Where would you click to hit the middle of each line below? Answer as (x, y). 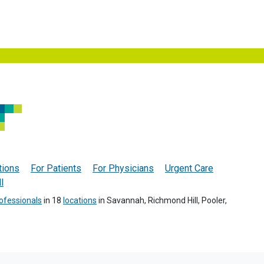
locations (80, 200)
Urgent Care (189, 168)
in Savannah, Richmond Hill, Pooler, (162, 200)
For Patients (56, 168)
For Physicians (123, 168)
